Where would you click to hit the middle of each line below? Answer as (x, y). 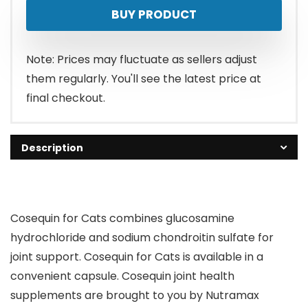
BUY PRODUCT (154, 15)
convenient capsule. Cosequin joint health (122, 276)
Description (52, 148)
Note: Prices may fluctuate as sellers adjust (142, 60)
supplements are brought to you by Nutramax (135, 296)
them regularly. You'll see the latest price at (144, 79)
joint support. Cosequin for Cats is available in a (137, 257)
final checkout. (66, 98)
